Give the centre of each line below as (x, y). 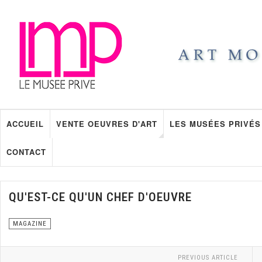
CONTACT (26, 152)
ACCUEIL (25, 124)
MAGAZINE (30, 224)
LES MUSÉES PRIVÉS (215, 124)
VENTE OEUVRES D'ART (107, 124)
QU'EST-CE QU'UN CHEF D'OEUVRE (100, 197)
